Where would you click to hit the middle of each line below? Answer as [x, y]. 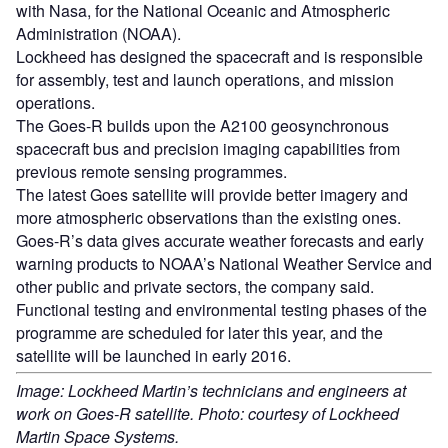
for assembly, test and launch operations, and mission [205, 79]
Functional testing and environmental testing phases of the [221, 309]
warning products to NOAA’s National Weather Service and [224, 263]
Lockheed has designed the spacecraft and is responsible [219, 56]
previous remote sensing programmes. [151, 171]
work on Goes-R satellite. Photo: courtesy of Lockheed [207, 413]
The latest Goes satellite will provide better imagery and [212, 194]
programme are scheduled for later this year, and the [199, 332]
